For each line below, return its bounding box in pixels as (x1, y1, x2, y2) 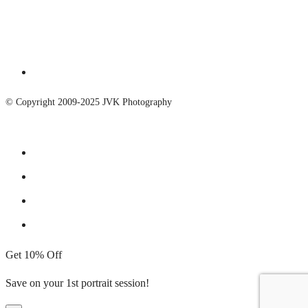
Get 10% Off (5, 248, 62, 261)
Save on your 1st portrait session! (5, 276, 149, 289)
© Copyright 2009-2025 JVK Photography (5, 96, 172, 107)
